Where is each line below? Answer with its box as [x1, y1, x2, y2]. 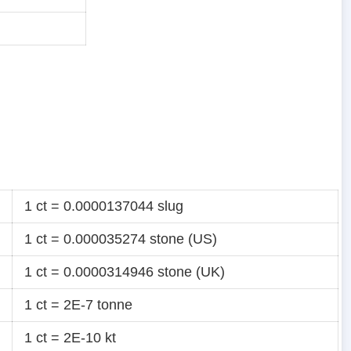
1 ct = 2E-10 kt [24, 330, 116, 346]
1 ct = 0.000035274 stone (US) [24, 231, 217, 248]
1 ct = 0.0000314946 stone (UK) [24, 264, 225, 280]
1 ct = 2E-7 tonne [24, 297, 132, 313]
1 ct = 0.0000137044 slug [24, 198, 183, 215]
